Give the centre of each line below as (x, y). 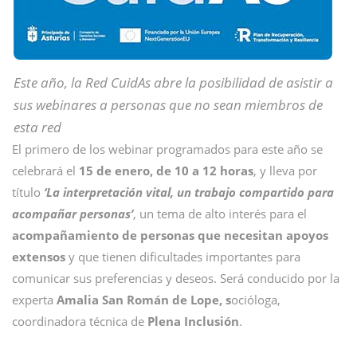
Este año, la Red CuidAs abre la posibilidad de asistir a (173, 82)
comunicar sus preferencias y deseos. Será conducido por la (176, 278)
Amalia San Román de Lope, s (144, 300)
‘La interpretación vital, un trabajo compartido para (187, 192)
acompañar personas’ (73, 214)
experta (34, 300)
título (26, 192)
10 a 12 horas (214, 171)
